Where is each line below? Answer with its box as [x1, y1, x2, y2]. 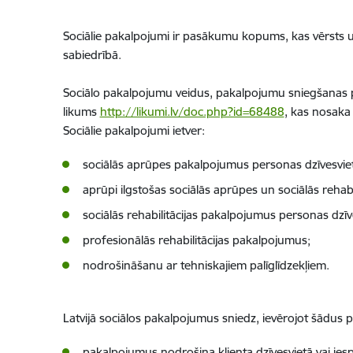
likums [62, 104, 100, 119]
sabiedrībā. [62, 47, 121, 62]
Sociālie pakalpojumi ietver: [62, 123, 205, 138]
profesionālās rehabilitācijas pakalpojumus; [82, 232, 310, 247]
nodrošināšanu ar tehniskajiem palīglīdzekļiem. [82, 258, 329, 273]
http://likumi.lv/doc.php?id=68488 [99, 104, 284, 119]
